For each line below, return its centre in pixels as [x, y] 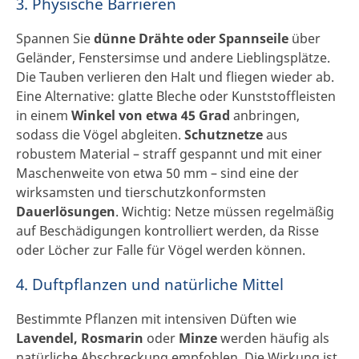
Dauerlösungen [66, 212]
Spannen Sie [55, 39]
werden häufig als [273, 338]
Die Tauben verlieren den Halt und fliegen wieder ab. [175, 77]
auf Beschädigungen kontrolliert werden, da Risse [167, 231]
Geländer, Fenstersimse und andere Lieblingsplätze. [173, 58]
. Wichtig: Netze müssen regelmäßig [225, 212]
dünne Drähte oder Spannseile [191, 39]
